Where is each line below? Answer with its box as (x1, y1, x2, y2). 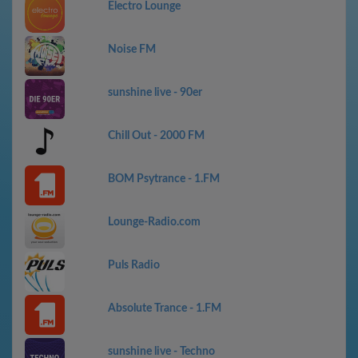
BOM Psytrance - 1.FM (108, 173, 220, 185)
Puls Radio (108, 260, 160, 271)
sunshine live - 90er (108, 87, 202, 98)
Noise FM (108, 44, 156, 55)
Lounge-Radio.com (108, 217, 201, 228)
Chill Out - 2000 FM (108, 130, 205, 141)
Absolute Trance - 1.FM (108, 303, 221, 314)
